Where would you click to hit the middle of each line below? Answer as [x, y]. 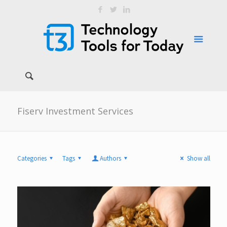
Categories [32, 158]
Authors [111, 158]
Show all [198, 158]
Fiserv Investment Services [75, 111]
